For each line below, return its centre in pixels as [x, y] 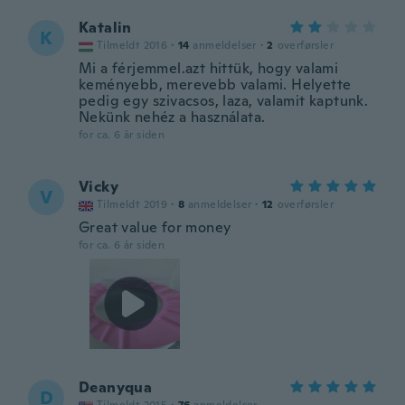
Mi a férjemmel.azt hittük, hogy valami [209, 68]
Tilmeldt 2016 [132, 45]
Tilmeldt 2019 [132, 204]
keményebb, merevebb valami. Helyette [215, 85]
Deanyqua [116, 387]
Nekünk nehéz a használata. [172, 117]
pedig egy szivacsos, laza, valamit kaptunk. [224, 101]
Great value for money [155, 227]
